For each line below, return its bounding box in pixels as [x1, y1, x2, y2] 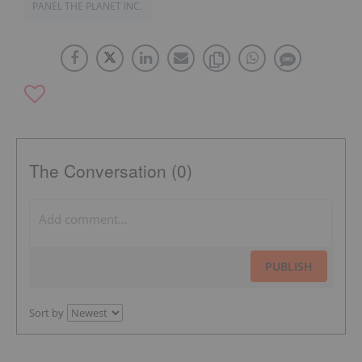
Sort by [29, 305, 64, 320]
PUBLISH [265, 258, 313, 274]
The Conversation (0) [29, 158, 192, 183]
